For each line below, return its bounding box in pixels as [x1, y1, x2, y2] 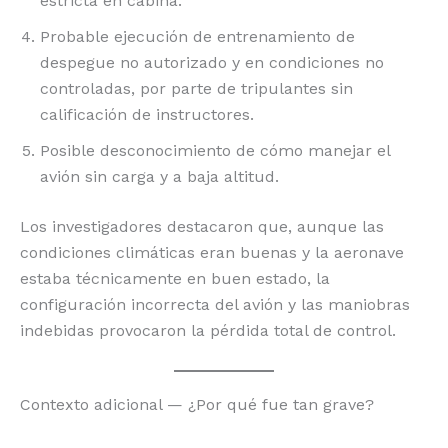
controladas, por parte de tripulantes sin [40, 79, 353, 99]
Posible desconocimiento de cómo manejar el [40, 141, 390, 161]
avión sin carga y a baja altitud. [40, 167, 279, 187]
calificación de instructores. [40, 105, 254, 125]
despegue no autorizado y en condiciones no [40, 53, 384, 73]
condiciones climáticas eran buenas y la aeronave [20, 243, 404, 263]
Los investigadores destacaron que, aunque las [20, 217, 384, 237]
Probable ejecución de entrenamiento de [40, 27, 355, 47]
